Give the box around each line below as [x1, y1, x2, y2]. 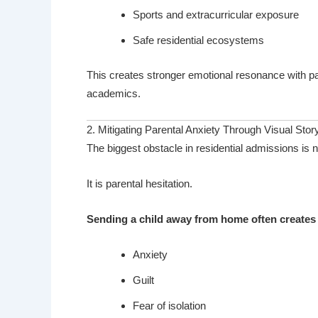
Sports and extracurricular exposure [133, 9, 299, 21]
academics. [87, 87, 141, 99]
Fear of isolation [133, 299, 206, 312]
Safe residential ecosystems [133, 34, 264, 47]
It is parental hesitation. [87, 177, 192, 190]
